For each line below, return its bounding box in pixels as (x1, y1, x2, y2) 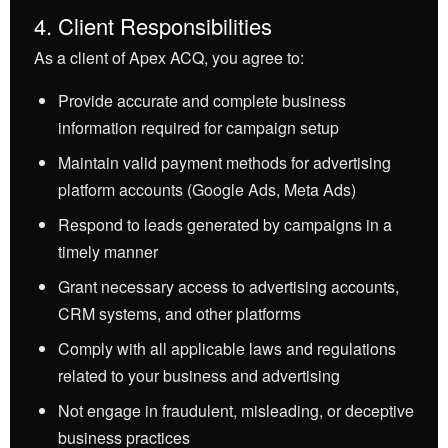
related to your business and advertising (58, 364, 340, 387)
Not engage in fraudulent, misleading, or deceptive (58, 399, 414, 422)
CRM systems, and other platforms (58, 302, 301, 325)
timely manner (58, 240, 158, 263)
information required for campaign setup (58, 116, 339, 139)
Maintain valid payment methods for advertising (58, 151, 391, 174)
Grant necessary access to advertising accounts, (58, 275, 399, 298)
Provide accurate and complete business (58, 89, 346, 112)
